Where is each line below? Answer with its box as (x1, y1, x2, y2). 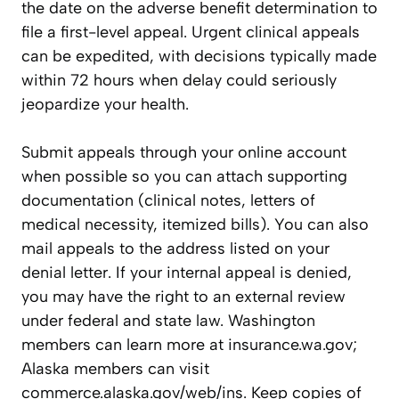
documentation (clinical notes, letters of (21, 191, 315, 211)
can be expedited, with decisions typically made (21, 46, 377, 67)
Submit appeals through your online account (21, 142, 346, 163)
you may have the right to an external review (21, 287, 346, 307)
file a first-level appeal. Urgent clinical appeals (21, 22, 360, 43)
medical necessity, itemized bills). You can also (21, 215, 369, 235)
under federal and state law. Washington (21, 311, 315, 331)
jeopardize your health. (21, 94, 189, 115)
